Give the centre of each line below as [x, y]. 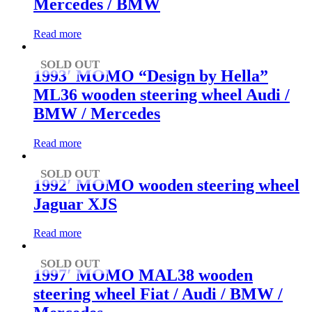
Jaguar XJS [75, 204]
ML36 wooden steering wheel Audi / [162, 94]
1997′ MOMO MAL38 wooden [143, 275]
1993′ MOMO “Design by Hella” [151, 76]
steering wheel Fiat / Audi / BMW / [158, 294]
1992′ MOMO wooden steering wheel [166, 185]
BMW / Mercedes [97, 113]
